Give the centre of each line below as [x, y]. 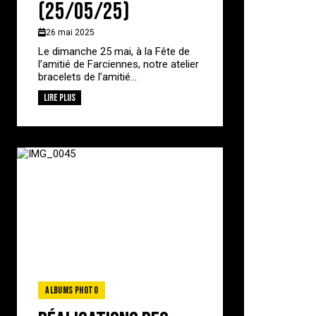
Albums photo [72, 290]
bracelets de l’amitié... [88, 77]
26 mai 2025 [71, 32]
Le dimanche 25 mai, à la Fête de [114, 51]
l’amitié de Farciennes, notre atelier [119, 64]
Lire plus [60, 97]
